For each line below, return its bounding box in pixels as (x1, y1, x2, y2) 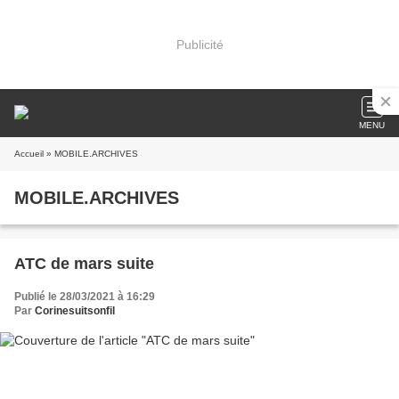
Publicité (175, 37, 224, 52)
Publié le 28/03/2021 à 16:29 (14, 290, 155, 303)
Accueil (14, 149, 44, 159)
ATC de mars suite (14, 255, 154, 273)
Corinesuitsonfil (35, 305, 115, 317)
